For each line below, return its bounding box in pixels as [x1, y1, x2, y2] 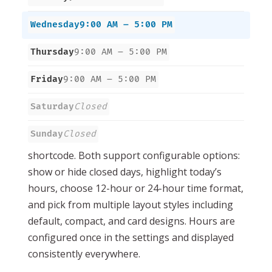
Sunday [30, 128, 63, 139]
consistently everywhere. [28, 246, 140, 260]
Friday [30, 73, 63, 84]
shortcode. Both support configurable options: [28, 148, 240, 162]
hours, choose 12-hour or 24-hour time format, [28, 181, 243, 195]
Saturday [30, 101, 74, 112]
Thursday [30, 46, 74, 57]
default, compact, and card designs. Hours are [28, 214, 235, 228]
